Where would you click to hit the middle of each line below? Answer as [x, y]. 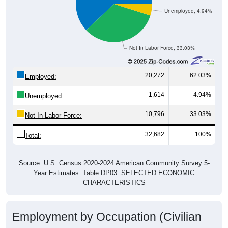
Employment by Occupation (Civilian [107, 217]
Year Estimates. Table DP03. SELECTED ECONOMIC [114, 173]
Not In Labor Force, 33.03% [162, 48]
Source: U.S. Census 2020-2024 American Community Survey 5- [114, 163]
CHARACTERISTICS [114, 182]
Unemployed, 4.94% [188, 11]
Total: [33, 135]
